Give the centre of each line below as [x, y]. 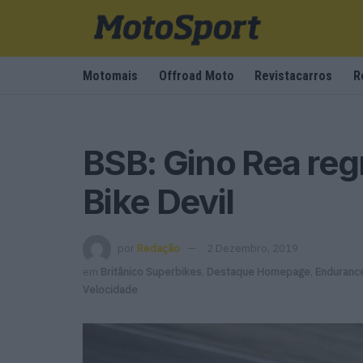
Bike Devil [158, 201]
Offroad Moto [196, 76]
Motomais [110, 76]
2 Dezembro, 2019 [252, 248]
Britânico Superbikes [151, 271]
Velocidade [110, 289]
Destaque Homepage [258, 271]
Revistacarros [294, 76]
